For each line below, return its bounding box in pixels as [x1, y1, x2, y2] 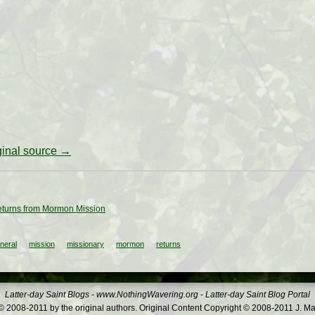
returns [156, 240, 181, 249]
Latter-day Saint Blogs [5, 290, 89, 300]
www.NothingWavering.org [96, 290, 198, 300]
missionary [67, 240, 104, 249]
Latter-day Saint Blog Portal [205, 290, 310, 300]
